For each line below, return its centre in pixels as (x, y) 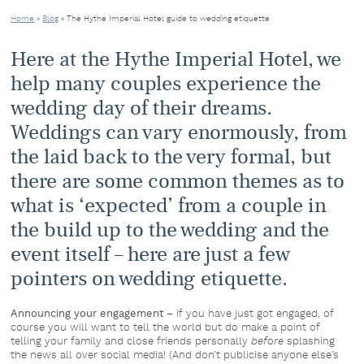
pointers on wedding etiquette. (149, 279)
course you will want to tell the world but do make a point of (166, 327)
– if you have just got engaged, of (249, 314)
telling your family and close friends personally (131, 341)
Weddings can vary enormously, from (179, 133)
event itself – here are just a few (151, 255)
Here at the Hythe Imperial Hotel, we (176, 60)
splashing (310, 341)
